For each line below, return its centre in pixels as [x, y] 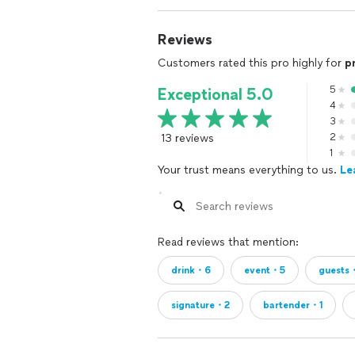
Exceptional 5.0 [216, 94]
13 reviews [187, 138]
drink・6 [191, 270]
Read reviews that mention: [228, 242]
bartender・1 [293, 305]
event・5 [265, 270]
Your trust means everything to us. [249, 170]
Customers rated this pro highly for [251, 63]
